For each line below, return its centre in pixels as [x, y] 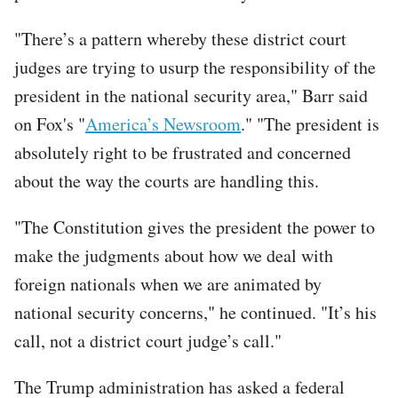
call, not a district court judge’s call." [148, 340]
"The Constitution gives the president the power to [195, 227]
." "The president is [310, 123]
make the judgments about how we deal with [174, 255]
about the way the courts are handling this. [170, 180]
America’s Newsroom [163, 123]
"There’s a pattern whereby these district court [180, 38]
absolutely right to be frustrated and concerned [183, 152]
